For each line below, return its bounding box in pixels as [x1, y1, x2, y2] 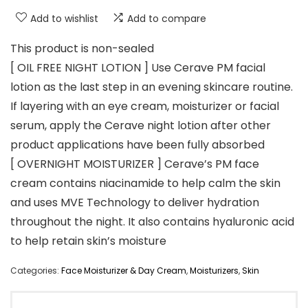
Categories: [10, 265, 61, 277]
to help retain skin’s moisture [10, 233, 166, 250]
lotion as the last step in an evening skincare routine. [10, 79, 293, 96]
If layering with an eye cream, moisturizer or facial [10, 98, 279, 115]
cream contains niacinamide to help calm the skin [10, 175, 280, 192]
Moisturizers [190, 265, 239, 277]
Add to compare [127, 12, 206, 26]
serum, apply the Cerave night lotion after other [10, 118, 271, 134]
